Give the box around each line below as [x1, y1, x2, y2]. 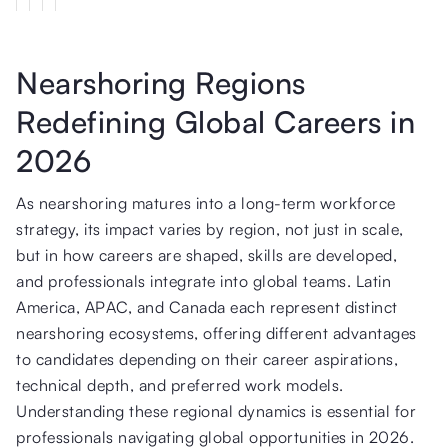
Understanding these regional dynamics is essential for [16, 400, 416, 421]
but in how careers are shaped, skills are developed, [16, 244, 397, 265]
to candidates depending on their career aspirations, [16, 348, 398, 369]
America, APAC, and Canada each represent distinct [16, 296, 398, 317]
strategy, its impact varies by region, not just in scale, [16, 218, 404, 239]
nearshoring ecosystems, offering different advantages [16, 322, 417, 343]
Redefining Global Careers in [16, 102, 415, 140]
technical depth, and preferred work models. [16, 374, 344, 395]
